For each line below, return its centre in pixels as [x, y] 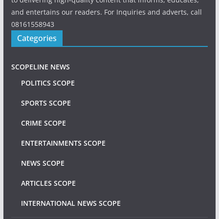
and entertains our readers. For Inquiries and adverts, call [106, 12]
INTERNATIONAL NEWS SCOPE [71, 203]
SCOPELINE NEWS [40, 67]
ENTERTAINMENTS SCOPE [63, 143]
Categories [37, 38]
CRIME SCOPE [43, 123]
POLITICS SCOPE [48, 83]
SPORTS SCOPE [46, 103]
